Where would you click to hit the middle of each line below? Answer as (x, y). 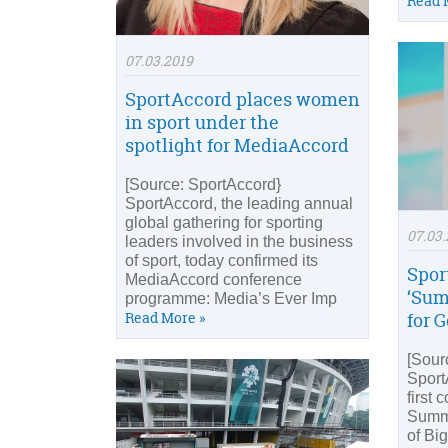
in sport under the (202, 123)
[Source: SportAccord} (203, 185)
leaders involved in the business (239, 242)
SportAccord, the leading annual (239, 204)
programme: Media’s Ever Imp (231, 299)
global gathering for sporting (224, 223)
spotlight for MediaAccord (237, 146)
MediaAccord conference (213, 280)
